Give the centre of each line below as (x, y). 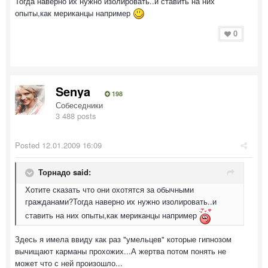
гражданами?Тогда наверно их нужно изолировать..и (121, 201)
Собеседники (79, 105)
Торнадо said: (65, 172)
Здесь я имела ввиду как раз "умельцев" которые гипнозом (123, 239)
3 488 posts (76, 116)
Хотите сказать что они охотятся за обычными (109, 189)
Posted (28, 145)
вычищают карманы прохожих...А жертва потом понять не (121, 251)
